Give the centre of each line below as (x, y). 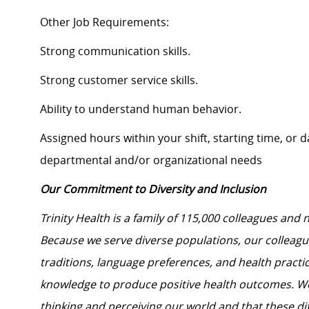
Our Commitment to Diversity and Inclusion (153, 189)
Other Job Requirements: (104, 22)
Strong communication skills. (115, 51)
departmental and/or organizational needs (151, 160)
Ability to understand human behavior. (141, 109)
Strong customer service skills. (119, 80)
